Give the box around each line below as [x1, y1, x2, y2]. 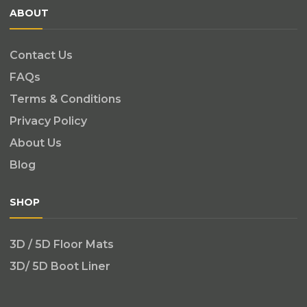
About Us [10, 136, 62, 149]
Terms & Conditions [10, 93, 121, 106]
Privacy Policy [10, 114, 87, 127]
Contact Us [10, 49, 73, 62]
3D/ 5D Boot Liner [10, 260, 110, 273]
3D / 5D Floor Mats [10, 238, 114, 251]
